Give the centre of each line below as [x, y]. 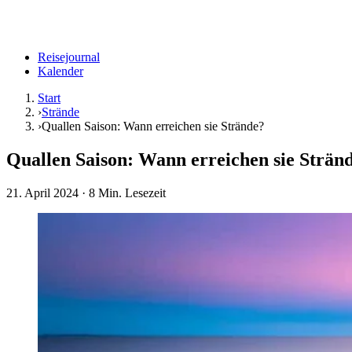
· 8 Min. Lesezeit [122, 192]
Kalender [60, 71]
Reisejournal [69, 57]
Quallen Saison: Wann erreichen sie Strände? [153, 126]
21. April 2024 [42, 192]
